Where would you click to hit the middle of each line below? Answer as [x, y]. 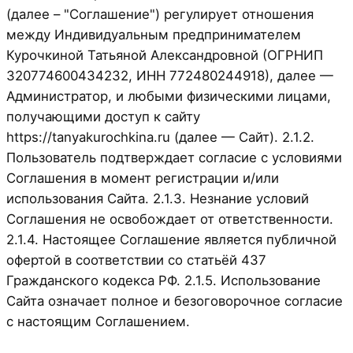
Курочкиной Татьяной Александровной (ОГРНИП [165, 55]
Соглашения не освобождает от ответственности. [170, 219]
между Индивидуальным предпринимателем [154, 34]
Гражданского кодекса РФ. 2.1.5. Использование [163, 280]
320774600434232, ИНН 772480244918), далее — [170, 75]
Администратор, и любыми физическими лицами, [169, 96]
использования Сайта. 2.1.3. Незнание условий [158, 198]
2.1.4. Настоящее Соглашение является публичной [171, 239]
